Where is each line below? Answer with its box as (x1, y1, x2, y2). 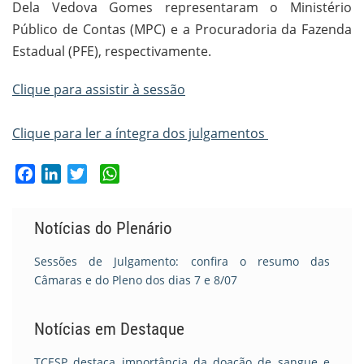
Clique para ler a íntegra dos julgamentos (12, 124, 268, 143)
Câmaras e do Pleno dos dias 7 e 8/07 (34, 271, 237, 288)
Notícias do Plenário (34, 218, 172, 238)
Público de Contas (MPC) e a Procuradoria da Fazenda (12, 20, 352, 39)
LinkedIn (61, 163, 112, 182)
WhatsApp (119, 163, 183, 182)
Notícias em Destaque (34, 318, 184, 339)
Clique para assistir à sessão (12, 80, 185, 99)
